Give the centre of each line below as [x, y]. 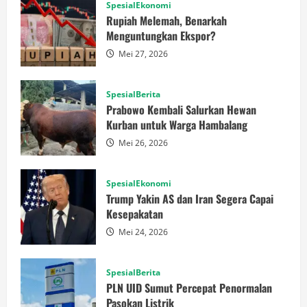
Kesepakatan [135, 213]
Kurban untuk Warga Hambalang [177, 124]
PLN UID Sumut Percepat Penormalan [189, 287]
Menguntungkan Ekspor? [161, 35]
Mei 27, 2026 [142, 53]
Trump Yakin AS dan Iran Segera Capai [190, 198]
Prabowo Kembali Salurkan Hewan [181, 109]
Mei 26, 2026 [142, 143]
